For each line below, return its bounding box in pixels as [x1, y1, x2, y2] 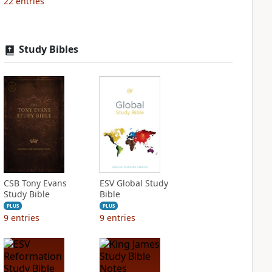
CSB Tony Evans [3, 177, 67, 189]
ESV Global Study [99, 177, 168, 189]
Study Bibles [18, 42, 78, 56]
